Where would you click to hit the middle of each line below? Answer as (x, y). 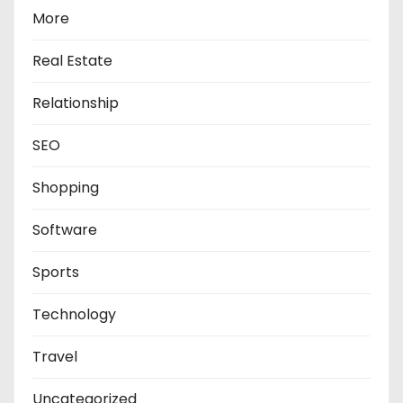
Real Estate (72, 61)
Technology (74, 314)
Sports (56, 272)
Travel (55, 357)
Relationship (76, 103)
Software (65, 230)
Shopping (66, 188)
